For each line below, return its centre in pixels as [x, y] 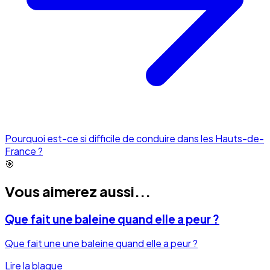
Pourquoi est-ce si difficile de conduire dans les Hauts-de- [134, 138]
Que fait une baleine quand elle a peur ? [112, 219]
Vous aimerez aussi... [78, 191]
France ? [24, 151]
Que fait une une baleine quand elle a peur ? [101, 243]
